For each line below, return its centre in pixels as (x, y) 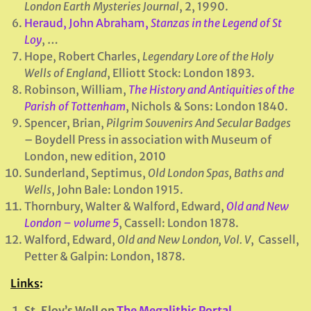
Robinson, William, (76, 90)
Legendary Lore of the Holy (208, 56)
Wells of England (66, 73)
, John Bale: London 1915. (117, 190)
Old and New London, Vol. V (184, 239)
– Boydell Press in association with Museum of (148, 140)
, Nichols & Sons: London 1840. (207, 106)
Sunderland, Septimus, (86, 173)
